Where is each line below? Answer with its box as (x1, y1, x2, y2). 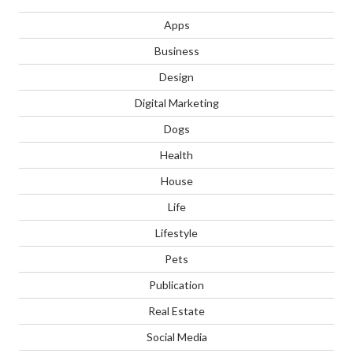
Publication (149, 278, 204, 292)
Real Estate (148, 304, 205, 318)
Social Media (146, 330, 207, 344)
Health (160, 148, 193, 162)
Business (154, 44, 199, 58)
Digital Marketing (134, 96, 219, 110)
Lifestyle (155, 226, 198, 240)
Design (159, 70, 194, 84)
